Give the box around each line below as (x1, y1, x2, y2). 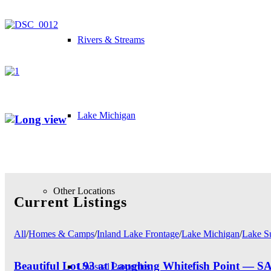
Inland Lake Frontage (97, 228, 179, 239)
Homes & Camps (28, 228, 94, 239)
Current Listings (14, 194, 127, 210)
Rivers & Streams (77, 34, 145, 45)
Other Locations (53, 186, 115, 196)
